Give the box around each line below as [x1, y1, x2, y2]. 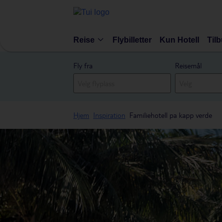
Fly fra [73, 61, 93, 70]
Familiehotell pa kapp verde [129, 111, 212, 119]
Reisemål [175, 61, 202, 70]
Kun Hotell [160, 35, 199, 44]
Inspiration [93, 111, 125, 119]
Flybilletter [112, 35, 152, 44]
